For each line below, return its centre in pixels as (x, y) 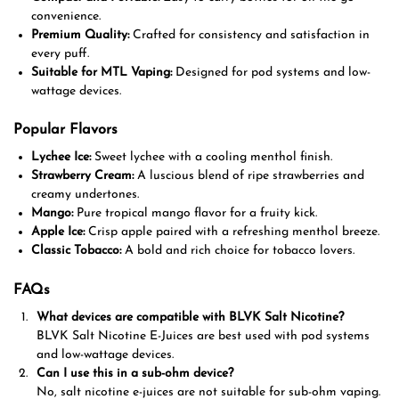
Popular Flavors (65, 130)
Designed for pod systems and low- (271, 73)
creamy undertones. (85, 195)
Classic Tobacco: (76, 251)
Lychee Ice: (61, 158)
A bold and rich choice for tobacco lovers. (238, 251)
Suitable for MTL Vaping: (102, 73)
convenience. (66, 17)
